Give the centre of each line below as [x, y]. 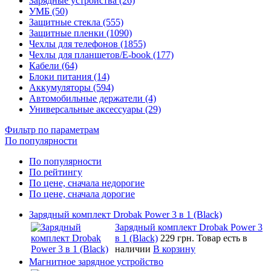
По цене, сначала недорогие [87, 183]
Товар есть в [222, 238]
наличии [133, 249]
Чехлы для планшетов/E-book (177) [101, 54]
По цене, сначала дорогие [82, 194]
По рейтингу [56, 172]
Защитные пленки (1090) [80, 33]
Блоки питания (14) [69, 76]
